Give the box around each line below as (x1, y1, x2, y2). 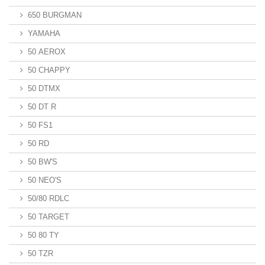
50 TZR (28, 249, 53, 258)
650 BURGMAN (28, 11, 82, 20)
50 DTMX (28, 84, 60, 93)
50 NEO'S (28, 176, 62, 185)
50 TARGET (28, 212, 69, 221)
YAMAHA (28, 29, 60, 38)
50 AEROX (28, 47, 66, 56)
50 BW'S (28, 157, 57, 166)
